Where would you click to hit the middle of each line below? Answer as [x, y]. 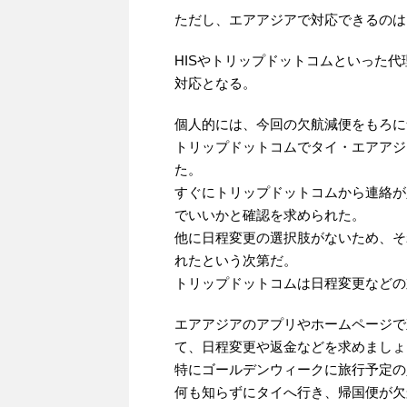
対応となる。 [215, 84]
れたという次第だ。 [236, 261]
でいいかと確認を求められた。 [270, 215]
